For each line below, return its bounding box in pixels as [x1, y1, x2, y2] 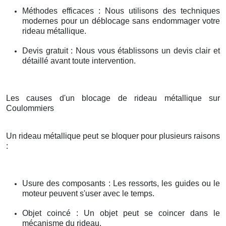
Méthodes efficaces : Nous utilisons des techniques [22, 7, 220, 16]
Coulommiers [6, 104, 54, 113]
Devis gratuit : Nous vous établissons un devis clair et [22, 46, 220, 55]
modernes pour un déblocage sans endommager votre [22, 17, 220, 26]
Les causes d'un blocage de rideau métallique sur [6, 94, 220, 103]
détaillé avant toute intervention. [22, 56, 136, 66]
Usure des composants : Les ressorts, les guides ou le [22, 179, 220, 188]
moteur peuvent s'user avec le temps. [22, 189, 154, 198]
